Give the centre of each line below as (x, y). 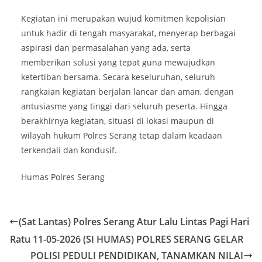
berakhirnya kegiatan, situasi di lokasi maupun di (118, 121)
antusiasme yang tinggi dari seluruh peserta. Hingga (124, 106)
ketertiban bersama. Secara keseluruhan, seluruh (118, 77)
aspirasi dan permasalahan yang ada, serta (106, 48)
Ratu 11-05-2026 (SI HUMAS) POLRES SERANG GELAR (127, 239)
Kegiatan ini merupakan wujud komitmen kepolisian (123, 18)
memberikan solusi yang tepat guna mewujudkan (118, 62)
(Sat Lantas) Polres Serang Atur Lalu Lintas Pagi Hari (134, 222)
